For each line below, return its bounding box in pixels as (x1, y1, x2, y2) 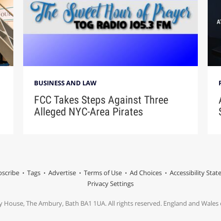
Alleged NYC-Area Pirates (34, 106, 144, 118)
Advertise (48, 168, 76, 178)
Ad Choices (129, 168, 162, 178)
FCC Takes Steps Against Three (34, 94, 169, 107)
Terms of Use (83, 168, 122, 178)
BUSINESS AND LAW (34, 78, 97, 88)
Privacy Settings (87, 179, 134, 188)
